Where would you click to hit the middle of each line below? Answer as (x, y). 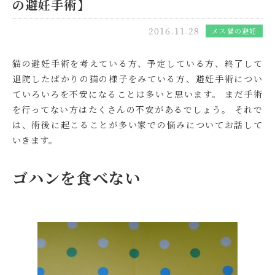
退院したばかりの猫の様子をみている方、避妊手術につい (137, 78)
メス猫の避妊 (234, 30)
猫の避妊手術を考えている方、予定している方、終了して (137, 63)
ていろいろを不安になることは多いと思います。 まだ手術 (137, 94)
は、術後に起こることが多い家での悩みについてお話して (137, 124)
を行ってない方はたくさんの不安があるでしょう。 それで (137, 109)
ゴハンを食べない (76, 177)
